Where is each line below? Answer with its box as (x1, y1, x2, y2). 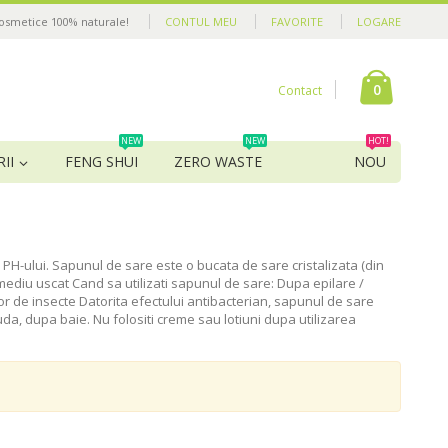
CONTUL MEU (165, 14, 237, 29)
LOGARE (357, 14, 401, 29)
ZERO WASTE (174, 152, 262, 171)
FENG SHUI (65, 152, 138, 171)
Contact (278, 82, 322, 99)
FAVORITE (271, 14, 323, 29)
